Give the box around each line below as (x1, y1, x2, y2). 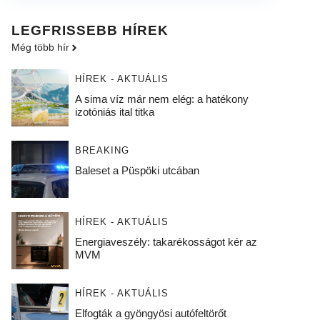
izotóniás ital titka (74, 106, 154, 118)
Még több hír (11, 41, 69, 53)
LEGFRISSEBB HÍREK (11, 23, 169, 38)
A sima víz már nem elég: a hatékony (74, 93, 249, 105)
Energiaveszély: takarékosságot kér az (74, 236, 257, 248)
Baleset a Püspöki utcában (74, 164, 199, 176)
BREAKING (74, 145, 129, 156)
